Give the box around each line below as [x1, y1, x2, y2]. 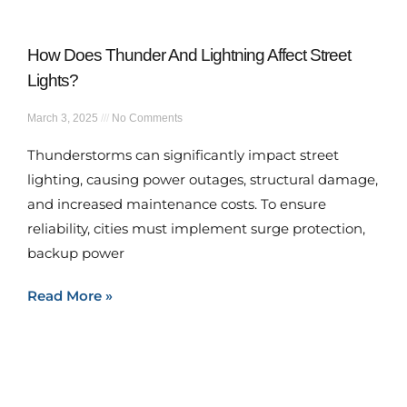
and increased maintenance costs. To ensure [27, 195, 326, 213]
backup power [27, 244, 124, 262]
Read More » [27, 287, 113, 304]
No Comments [109, 112, 183, 124]
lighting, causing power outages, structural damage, [27, 171, 378, 188]
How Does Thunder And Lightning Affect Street [27, 45, 351, 65]
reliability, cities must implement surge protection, [27, 220, 365, 237]
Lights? [27, 71, 78, 90]
